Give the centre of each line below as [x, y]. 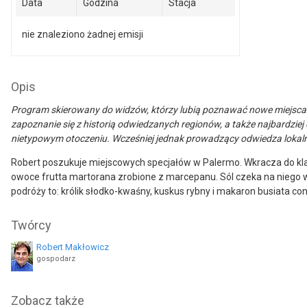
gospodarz [56, 259]
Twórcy [31, 225]
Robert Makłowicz [73, 247]
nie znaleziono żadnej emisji [83, 34]
